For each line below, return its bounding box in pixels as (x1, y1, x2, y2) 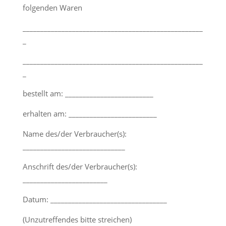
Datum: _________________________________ (22, 194, 167, 204)
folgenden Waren (22, 3, 82, 13)
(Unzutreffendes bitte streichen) (22, 214, 132, 224)
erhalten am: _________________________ (22, 108, 157, 119)
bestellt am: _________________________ (22, 88, 153, 98)
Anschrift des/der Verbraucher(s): (22, 161, 137, 172)
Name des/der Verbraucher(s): (22, 129, 127, 139)
